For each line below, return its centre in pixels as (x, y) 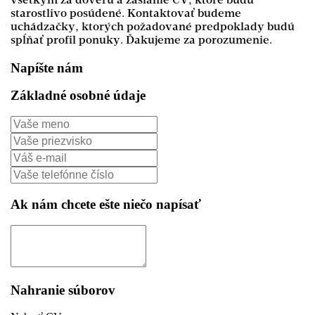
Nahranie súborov (63, 290)
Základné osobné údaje (78, 96)
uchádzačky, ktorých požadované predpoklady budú (153, 27)
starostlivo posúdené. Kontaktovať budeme (126, 14)
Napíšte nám (47, 67)
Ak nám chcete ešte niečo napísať (106, 204)
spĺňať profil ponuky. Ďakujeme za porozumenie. (141, 41)
